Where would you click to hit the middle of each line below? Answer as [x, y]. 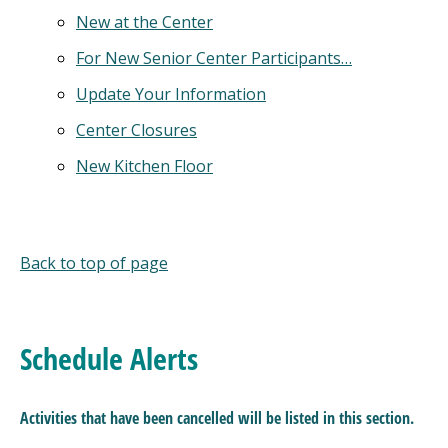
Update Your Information [171, 94]
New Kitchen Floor [144, 166]
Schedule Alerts [109, 358]
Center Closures [136, 130]
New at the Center [144, 22]
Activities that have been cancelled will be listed [171, 418]
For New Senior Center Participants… [214, 58]
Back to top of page [94, 263]
